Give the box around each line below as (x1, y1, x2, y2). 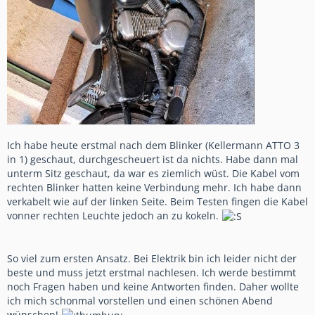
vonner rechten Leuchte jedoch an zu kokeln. (7, 208, 221, 222)
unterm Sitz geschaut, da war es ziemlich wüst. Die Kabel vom (7, 166, 300, 180)
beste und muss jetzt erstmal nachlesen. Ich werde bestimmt (7, 266, 296, 279)
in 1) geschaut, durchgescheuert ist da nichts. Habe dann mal (7, 152, 298, 166)
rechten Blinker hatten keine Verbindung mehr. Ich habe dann (7, 180, 302, 194)
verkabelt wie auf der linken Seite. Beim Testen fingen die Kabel (7, 194, 308, 208)
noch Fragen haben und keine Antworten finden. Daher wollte (7, 280, 299, 293)
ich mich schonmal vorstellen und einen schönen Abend (7, 294, 273, 307)
